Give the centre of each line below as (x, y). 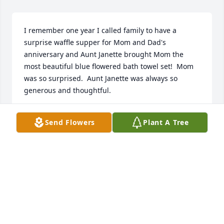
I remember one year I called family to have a (100, 30)
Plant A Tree (166, 122)
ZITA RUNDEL (47, 113)
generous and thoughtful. (67, 90)
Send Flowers (70, 122)
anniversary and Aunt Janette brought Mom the (104, 54)
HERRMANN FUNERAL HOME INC (109, 172)
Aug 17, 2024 (46, 123)
